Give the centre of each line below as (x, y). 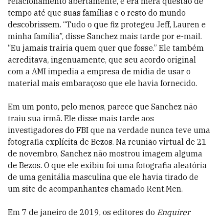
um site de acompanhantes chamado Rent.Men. (95, 188)
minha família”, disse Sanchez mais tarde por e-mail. (105, 36)
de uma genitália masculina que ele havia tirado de (103, 177)
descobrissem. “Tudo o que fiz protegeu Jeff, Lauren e (107, 24)
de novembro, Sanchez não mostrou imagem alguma (105, 153)
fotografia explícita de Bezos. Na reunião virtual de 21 (107, 142)
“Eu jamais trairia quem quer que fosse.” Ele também (106, 48)
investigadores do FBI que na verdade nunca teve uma (109, 130)
